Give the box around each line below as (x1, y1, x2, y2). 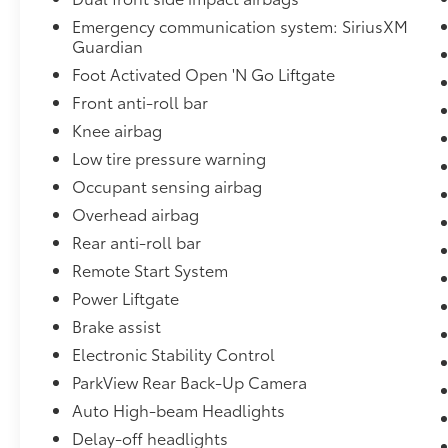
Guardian (72, 33, 144, 57)
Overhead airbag (72, 201, 200, 225)
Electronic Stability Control (72, 341, 276, 365)
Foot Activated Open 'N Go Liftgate (72, 61, 336, 85)
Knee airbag (72, 117, 163, 141)
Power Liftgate (72, 285, 180, 309)
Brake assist (72, 313, 162, 337)
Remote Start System (72, 257, 229, 281)
